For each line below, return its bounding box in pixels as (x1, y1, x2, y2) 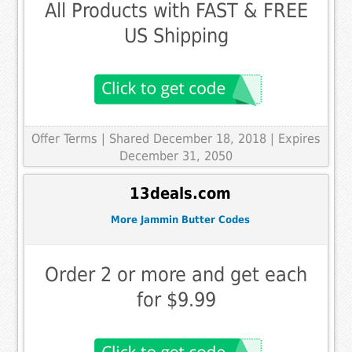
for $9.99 (136, 288, 216, 311)
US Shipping (123, 24, 229, 47)
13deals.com (129, 185, 231, 203)
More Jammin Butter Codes (110, 214, 250, 226)
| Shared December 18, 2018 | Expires (101, 130, 321, 146)
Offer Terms (31, 130, 97, 146)
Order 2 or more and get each (45, 262, 307, 286)
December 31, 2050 (119, 148, 233, 163)
